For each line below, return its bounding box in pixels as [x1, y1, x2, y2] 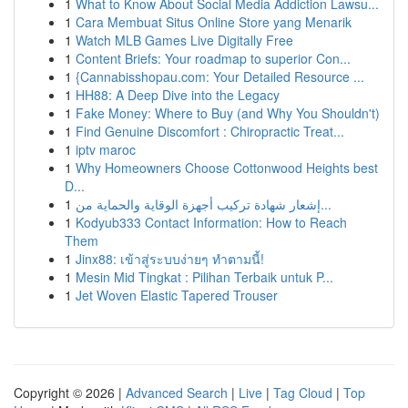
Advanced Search [126, 383, 228, 402]
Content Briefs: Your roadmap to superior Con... [76, 49, 351, 67]
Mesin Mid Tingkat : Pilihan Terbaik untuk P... [76, 268, 333, 286]
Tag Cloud [273, 383, 332, 402]
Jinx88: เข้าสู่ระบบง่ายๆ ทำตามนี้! [76, 250, 264, 268]
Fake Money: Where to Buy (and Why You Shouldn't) [76, 104, 380, 122]
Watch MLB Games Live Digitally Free [76, 31, 293, 49]
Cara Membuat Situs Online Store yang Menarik [76, 13, 352, 31]
